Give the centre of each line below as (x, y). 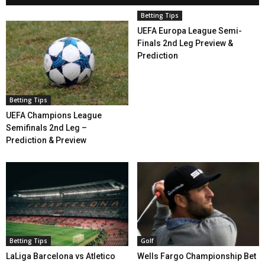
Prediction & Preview (46, 140)
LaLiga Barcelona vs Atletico (61, 256)
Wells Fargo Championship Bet (196, 256)
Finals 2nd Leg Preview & (185, 43)
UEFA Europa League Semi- (189, 31)
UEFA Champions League (54, 115)
